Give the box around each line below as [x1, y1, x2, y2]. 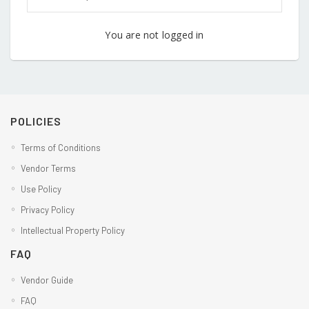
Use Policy [21, 183, 61, 195]
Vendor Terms [21, 162, 76, 174]
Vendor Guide [21, 274, 73, 286]
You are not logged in [105, 28, 204, 41]
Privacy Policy [21, 203, 74, 215]
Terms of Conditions [21, 141, 101, 153]
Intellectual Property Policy [21, 224, 125, 236]
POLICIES [10, 114, 61, 128]
